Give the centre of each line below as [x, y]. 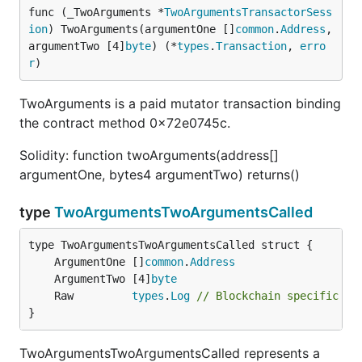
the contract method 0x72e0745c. [125, 123]
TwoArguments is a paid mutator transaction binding [180, 103]
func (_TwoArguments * [96, 12]
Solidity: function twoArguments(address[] [149, 155]
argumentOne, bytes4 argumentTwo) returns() [160, 175]
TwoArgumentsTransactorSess [248, 12]
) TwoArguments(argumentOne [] [141, 29]
